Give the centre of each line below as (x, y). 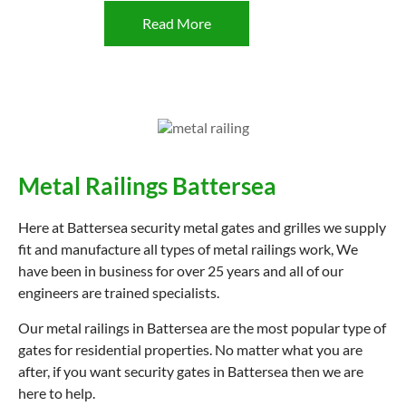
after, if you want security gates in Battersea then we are (191, 371)
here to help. (57, 393)
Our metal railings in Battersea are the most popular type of (202, 328)
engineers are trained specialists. (119, 292)
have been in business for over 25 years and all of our (181, 271)
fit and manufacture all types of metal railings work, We (188, 249)
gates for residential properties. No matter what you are (190, 349)
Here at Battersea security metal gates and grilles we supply (202, 227)
